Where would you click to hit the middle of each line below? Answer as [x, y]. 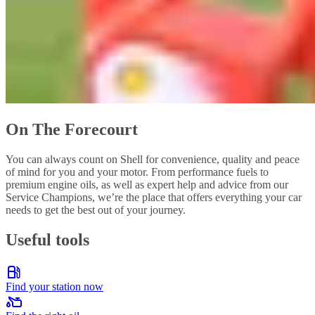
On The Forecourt [72, 129]
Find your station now [54, 286]
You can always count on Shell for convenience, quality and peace [153, 159]
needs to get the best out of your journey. [96, 210]
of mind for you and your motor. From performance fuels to [137, 172]
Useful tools [47, 239]
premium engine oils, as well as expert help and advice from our [147, 184]
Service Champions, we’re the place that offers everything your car [154, 197]
